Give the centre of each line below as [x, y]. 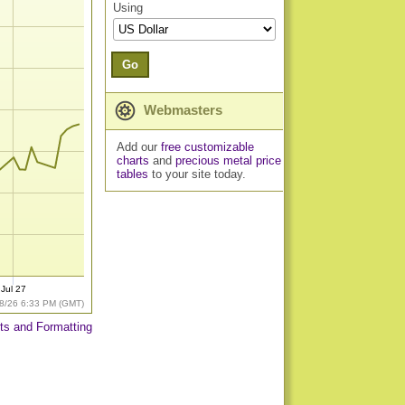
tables [132, 174]
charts [132, 160]
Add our [138, 147]
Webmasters [181, 110]
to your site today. [197, 174]
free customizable [207, 147]
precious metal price [228, 160]
